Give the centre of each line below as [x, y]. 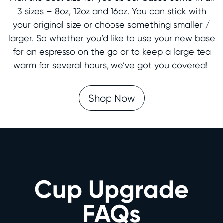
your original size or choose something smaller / [111, 25]
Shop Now [111, 98]
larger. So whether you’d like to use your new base [111, 38]
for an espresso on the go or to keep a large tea [111, 52]
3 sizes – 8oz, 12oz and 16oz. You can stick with [111, 11]
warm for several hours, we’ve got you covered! [111, 65]
